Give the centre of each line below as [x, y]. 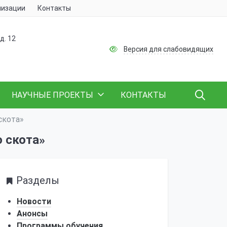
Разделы [38, 180]
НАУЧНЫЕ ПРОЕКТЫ [52, 95]
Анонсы [32, 214]
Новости [34, 201]
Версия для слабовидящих [168, 49]
